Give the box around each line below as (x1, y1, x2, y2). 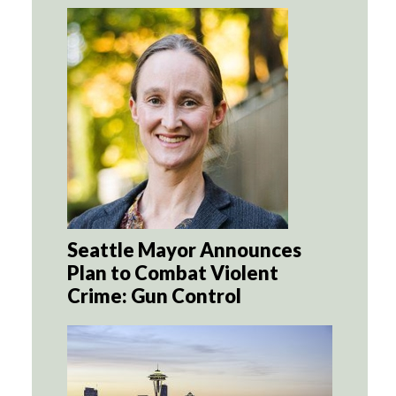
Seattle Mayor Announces (67, 238, 301, 263)
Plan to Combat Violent (67, 261, 278, 286)
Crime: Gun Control (67, 284, 241, 308)
